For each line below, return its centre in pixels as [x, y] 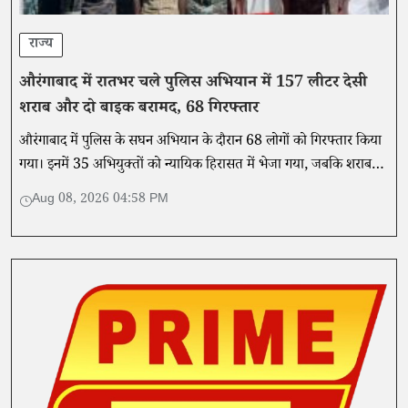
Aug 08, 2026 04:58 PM [100, 201]
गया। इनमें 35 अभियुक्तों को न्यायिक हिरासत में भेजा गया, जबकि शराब [195, 167]
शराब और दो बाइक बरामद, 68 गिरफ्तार [139, 110]
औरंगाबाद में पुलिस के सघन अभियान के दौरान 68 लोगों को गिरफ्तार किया [200, 143]
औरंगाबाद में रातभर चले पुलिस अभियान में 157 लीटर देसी [193, 84]
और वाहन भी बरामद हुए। [81, 190]
